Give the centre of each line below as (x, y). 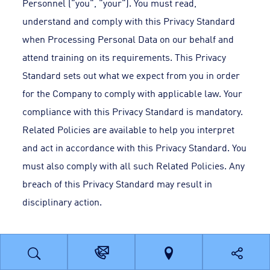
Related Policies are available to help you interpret (129, 129)
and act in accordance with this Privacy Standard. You (135, 147)
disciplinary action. (62, 201)
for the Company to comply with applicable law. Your (133, 93)
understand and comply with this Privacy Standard (129, 20)
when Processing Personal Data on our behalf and (128, 39)
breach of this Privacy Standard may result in (118, 183)
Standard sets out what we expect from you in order (131, 75)
